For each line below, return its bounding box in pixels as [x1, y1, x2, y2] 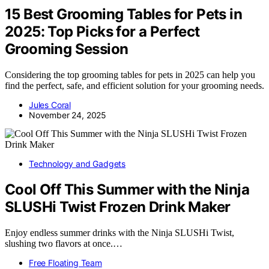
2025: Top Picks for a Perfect [5, 22, 200, 40]
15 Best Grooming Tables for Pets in [5, 5, 242, 23]
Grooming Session [5, 40, 128, 58]
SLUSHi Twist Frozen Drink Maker [5, 198, 231, 216]
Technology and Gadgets [29, 158, 126, 169]
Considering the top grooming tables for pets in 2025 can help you [5, 69, 255, 80]
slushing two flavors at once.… [5, 238, 122, 249]
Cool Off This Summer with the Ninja [5, 180, 249, 198]
